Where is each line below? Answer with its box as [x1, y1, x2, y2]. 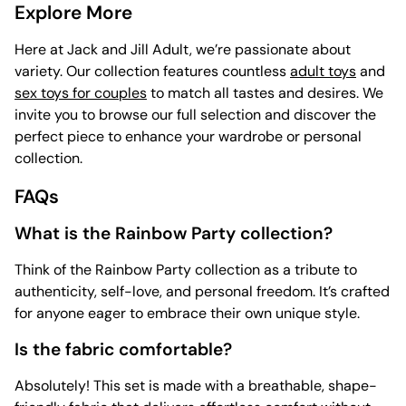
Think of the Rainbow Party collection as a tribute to [14, 260, 357, 280]
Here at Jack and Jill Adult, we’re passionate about [14, 40, 351, 60]
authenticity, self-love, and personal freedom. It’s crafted [14, 282, 390, 302]
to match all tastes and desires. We [147, 83, 383, 103]
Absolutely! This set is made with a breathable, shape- [14, 376, 377, 396]
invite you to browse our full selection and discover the [14, 105, 376, 125]
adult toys [290, 62, 356, 82]
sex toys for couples [14, 83, 147, 103]
